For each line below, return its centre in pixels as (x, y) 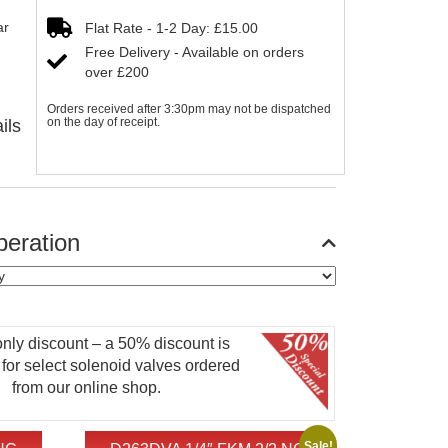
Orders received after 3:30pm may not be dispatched (188, 109)
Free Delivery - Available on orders (194, 52)
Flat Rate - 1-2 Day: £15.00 (171, 28)
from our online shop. (87, 387)
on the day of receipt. (103, 122)
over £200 (116, 72)
